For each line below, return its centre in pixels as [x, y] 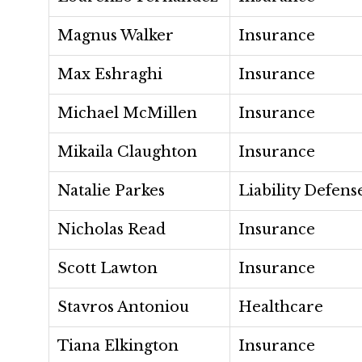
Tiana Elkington [118, 346]
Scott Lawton [107, 268]
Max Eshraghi [110, 74]
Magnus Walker [116, 36]
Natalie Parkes [111, 191]
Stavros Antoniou [123, 307]
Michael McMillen [127, 113]
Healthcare [281, 307]
